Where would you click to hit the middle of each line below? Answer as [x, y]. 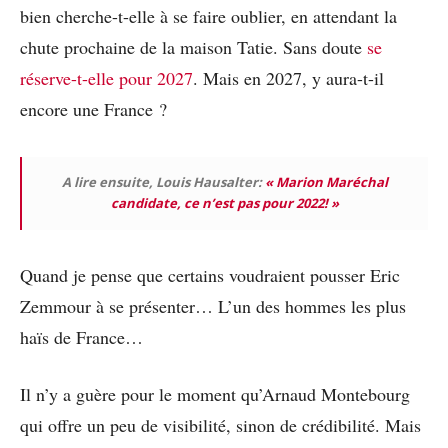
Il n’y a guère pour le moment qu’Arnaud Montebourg [215, 394]
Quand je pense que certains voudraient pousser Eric [210, 275]
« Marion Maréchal [326, 182]
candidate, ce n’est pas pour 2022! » [225, 203]
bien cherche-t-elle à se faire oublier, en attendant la [208, 16]
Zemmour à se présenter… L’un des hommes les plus [213, 306]
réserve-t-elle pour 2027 [106, 78]
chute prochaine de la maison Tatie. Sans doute [193, 47]
